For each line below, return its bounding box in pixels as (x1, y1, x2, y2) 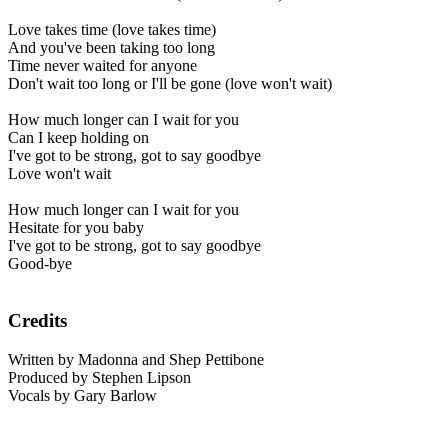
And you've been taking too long (8, 39, 215, 57)
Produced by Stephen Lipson (8, 368, 191, 386)
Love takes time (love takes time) (8, 21, 216, 39)
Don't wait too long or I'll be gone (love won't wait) (8, 75, 332, 93)
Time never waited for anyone (8, 57, 197, 75)
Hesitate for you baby (8, 219, 144, 237)
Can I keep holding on (8, 129, 149, 147)
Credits (8, 310, 67, 332)
